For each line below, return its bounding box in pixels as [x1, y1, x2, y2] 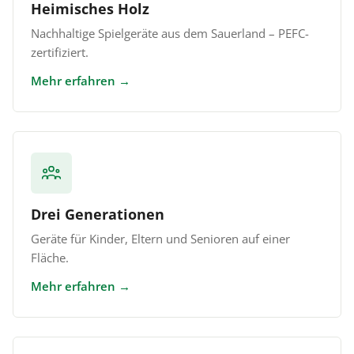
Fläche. [31, 250, 69, 265]
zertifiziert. [31, 44, 88, 60]
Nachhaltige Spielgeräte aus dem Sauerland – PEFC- [31, 25, 309, 41]
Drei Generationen [31, 205, 164, 224]
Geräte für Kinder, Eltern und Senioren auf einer [31, 231, 290, 247]
